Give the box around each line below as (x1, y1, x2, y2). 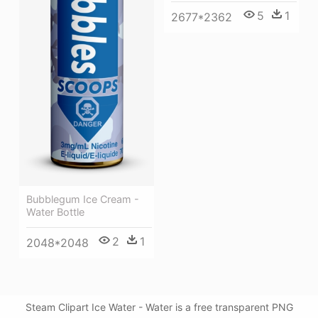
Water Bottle (26, 206, 84, 218)
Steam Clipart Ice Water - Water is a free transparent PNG (25, 301, 293, 313)
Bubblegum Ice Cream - (26, 193, 139, 205)
